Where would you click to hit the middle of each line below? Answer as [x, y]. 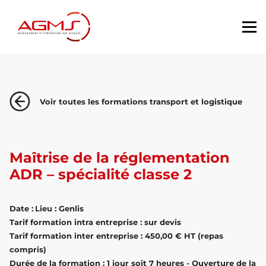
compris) [28, 250]
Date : [21, 209]
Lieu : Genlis [59, 209]
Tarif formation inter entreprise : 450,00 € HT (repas [116, 236]
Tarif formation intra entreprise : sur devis [95, 222]
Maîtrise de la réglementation [120, 158]
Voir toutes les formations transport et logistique [141, 102]
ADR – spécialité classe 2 [101, 175]
